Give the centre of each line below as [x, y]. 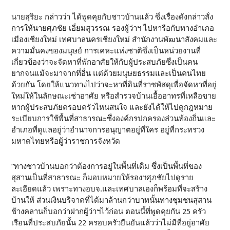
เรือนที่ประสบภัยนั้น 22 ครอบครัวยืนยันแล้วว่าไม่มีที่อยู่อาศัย [111, 223]
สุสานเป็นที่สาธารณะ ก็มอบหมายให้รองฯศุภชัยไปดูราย [103, 178]
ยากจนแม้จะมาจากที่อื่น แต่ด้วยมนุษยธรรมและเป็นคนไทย [109, 73]
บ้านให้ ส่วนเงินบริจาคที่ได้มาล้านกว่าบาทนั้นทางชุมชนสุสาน [112, 200]
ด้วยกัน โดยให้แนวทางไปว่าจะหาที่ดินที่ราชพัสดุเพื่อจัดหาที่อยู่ [114, 85]
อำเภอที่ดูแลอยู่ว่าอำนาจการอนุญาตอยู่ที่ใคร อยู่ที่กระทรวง [108, 130]
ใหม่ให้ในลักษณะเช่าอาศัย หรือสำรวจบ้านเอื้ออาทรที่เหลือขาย [114, 96]
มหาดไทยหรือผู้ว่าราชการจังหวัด [66, 141]
